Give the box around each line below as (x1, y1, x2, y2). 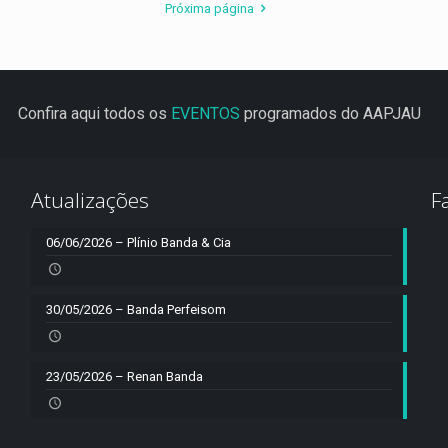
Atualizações (30, 185, 149, 214)
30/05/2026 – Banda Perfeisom (45, 301, 226, 317)
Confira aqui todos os (17, 103, 171, 123)
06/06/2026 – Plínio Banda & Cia (45, 234, 231, 250)
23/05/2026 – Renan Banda (45, 368, 203, 384)
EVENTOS (170, 103, 240, 123)
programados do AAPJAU (239, 103, 421, 123)
